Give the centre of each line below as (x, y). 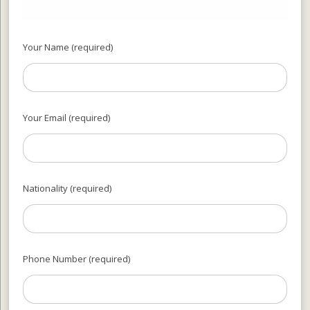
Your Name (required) (68, 47)
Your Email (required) (67, 117)
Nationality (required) (67, 188)
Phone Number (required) (77, 258)
